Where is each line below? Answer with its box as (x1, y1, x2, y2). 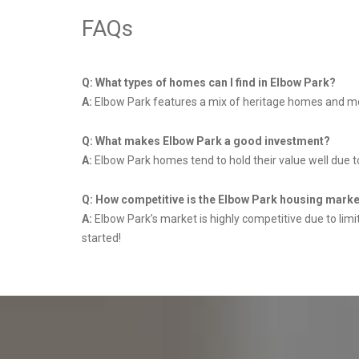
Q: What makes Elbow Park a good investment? (82, 135, 330, 148)
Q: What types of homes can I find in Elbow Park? (82, 76, 336, 90)
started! (82, 232, 123, 245)
